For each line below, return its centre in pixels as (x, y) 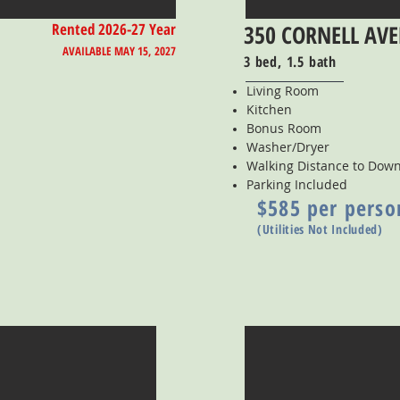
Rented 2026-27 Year (114, 29)
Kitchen (269, 109)
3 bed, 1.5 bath (290, 62)
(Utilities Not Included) (320, 229)
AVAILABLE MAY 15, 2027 (119, 51)
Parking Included (297, 184)
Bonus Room (284, 128)
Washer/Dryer (288, 147)
